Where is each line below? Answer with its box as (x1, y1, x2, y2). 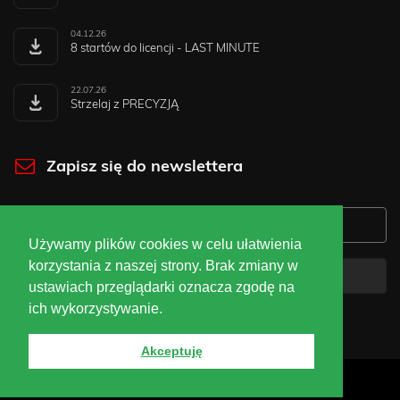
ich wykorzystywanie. (29, 300, 166, 316)
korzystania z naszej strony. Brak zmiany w (29, 257, 298, 273)
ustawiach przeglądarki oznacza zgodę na (29, 279, 295, 295)
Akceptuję (140, 344, 203, 359)
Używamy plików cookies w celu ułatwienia (29, 236, 302, 252)
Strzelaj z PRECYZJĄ (70, 98, 179, 111)
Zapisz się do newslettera (46, 158, 243, 175)
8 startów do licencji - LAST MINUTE (70, 42, 260, 54)
